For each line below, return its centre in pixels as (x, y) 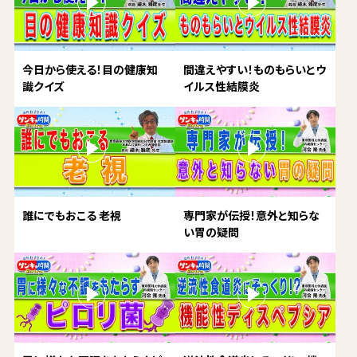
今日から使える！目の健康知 (90, 69)
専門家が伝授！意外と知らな (251, 215)
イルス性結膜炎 (221, 86)
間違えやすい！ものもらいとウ (254, 69)
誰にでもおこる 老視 (71, 215)
